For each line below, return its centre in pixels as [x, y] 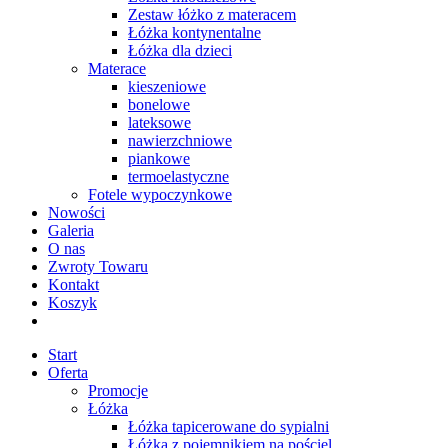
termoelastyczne [178, 176]
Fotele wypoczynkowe [160, 194]
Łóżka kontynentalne [194, 32]
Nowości [76, 212]
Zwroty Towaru [98, 266]
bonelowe [159, 104]
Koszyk [72, 302]
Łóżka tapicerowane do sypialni [228, 426]
